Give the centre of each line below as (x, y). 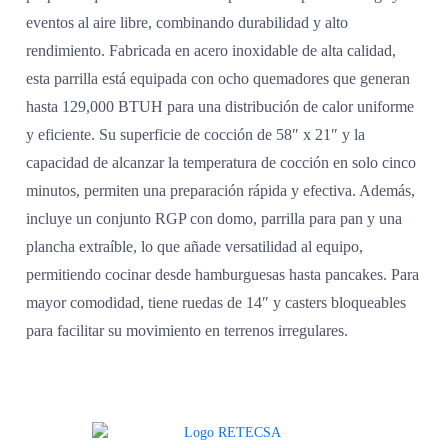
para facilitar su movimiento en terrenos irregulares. (187, 330)
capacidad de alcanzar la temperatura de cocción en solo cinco (221, 162)
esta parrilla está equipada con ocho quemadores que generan (218, 78)
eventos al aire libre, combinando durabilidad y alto (187, 22)
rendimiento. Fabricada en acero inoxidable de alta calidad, (211, 50)
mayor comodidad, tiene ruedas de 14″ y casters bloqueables (216, 302)
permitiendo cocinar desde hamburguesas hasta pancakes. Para (223, 274)
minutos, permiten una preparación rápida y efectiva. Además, (221, 190)
